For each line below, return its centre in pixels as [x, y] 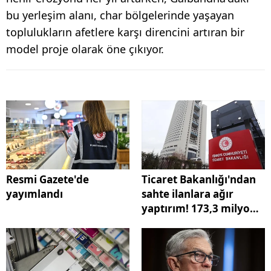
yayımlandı [34, 194]
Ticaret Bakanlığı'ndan [199, 180]
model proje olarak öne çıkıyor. [85, 49]
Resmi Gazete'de [47, 180]
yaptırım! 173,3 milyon [199, 209]
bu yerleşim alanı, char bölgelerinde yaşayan [120, 15]
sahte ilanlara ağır [188, 194]
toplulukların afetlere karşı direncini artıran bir [125, 32]
